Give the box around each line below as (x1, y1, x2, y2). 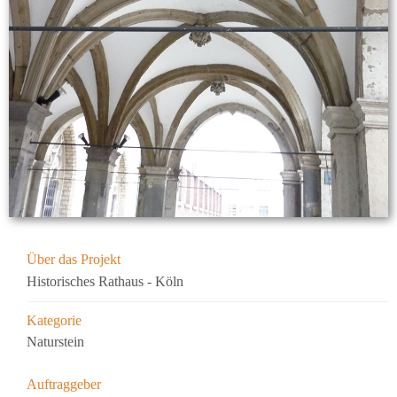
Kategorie (27, 313, 82, 329)
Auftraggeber (27, 377, 101, 393)
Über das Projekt (27, 251, 121, 267)
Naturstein (27, 334, 84, 350)
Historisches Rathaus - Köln (27, 274, 183, 290)
